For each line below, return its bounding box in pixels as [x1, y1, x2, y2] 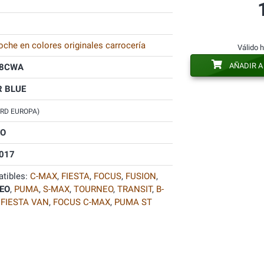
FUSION [125, 171, 156, 181]
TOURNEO [73, 184, 113, 194]
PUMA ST [114, 197, 152, 207]
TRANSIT [117, 184, 152, 194]
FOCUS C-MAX [52, 197, 110, 207]
